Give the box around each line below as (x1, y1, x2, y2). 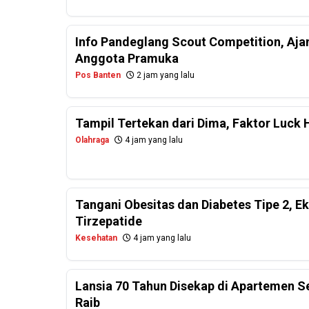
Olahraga (75, 135, 109, 146)
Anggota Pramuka (75, 51, 179, 66)
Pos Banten (75, 70, 121, 81)
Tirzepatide (75, 214, 142, 229)
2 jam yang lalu (134, 70, 195, 81)
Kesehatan (75, 233, 117, 243)
